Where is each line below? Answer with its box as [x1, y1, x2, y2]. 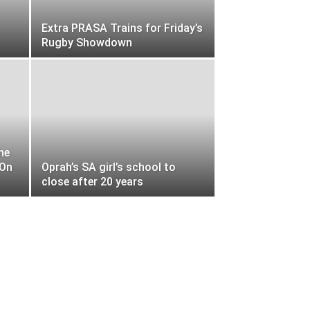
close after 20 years [42, 175, 143, 188]
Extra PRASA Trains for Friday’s [42, 21, 203, 35]
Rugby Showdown [42, 36, 132, 49]
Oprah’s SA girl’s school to [42, 161, 176, 174]
